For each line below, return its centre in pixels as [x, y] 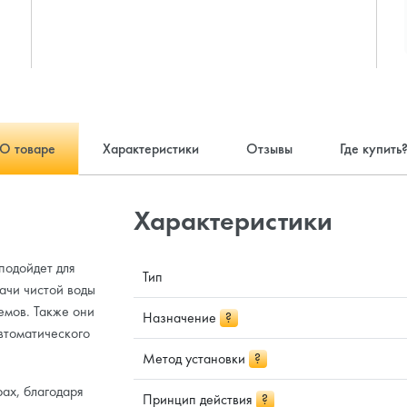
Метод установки [195, 358]
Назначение [181, 317]
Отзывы [269, 148]
